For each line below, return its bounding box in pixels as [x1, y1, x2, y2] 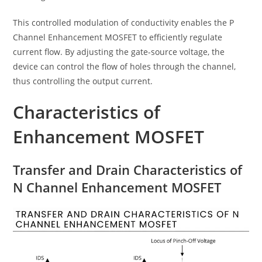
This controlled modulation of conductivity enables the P [13, 17, 235, 29]
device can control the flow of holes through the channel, [13, 61, 236, 73]
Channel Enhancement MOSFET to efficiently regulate [13, 32, 223, 43]
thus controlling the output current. [13, 75, 153, 87]
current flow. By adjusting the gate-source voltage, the [13, 46, 225, 58]
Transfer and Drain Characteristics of [13, 161, 243, 179]
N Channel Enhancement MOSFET [13, 178, 222, 196]
